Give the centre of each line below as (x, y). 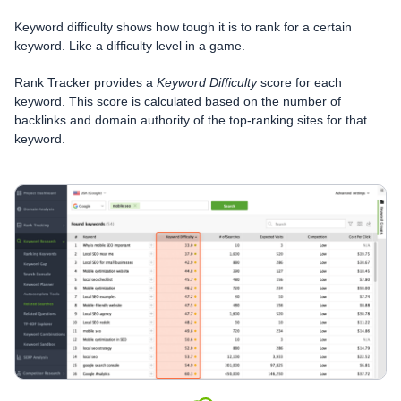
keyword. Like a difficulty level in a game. (130, 46)
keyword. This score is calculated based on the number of (178, 102)
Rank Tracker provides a (85, 83)
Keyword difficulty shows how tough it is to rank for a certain (183, 27)
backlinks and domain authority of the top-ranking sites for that (191, 120)
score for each (299, 83)
